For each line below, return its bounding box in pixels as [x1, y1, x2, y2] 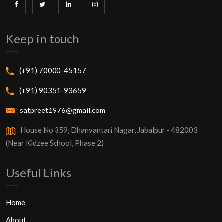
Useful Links [6, 165, 71, 180]
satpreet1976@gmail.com [20, 106, 105, 115]
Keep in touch [6, 31, 79, 46]
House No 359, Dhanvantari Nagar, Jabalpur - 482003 [20, 125, 198, 135]
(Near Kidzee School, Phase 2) [6, 138, 104, 147]
